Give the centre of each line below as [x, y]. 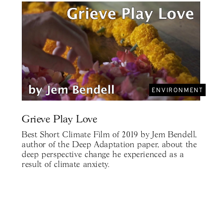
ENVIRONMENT [177, 90]
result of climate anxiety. [66, 165]
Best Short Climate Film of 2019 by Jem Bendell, [110, 135]
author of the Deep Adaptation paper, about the [110, 145]
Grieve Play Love [60, 120]
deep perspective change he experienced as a [103, 155]
